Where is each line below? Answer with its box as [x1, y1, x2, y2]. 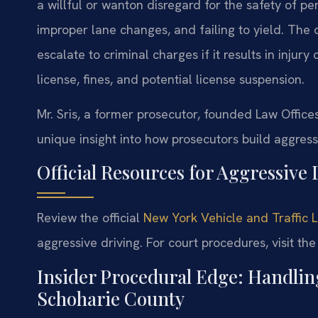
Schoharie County [37, 285, 185, 311]
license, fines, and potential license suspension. [37, 70, 305, 87]
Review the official [37, 209, 143, 226]
